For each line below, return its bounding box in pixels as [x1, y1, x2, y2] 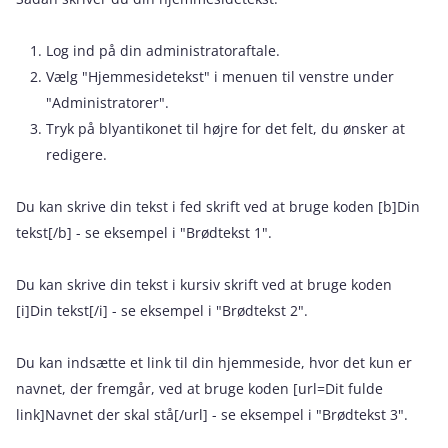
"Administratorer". [46, 93, 169, 112]
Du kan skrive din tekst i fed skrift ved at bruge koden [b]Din [16, 197, 420, 216]
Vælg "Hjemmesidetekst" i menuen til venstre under [46, 67, 394, 86]
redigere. [46, 145, 107, 164]
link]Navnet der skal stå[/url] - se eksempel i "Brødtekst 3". [16, 405, 408, 424]
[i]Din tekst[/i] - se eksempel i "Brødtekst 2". [16, 301, 308, 320]
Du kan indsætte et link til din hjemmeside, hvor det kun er [16, 353, 412, 372]
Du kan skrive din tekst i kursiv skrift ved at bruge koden [16, 275, 392, 294]
